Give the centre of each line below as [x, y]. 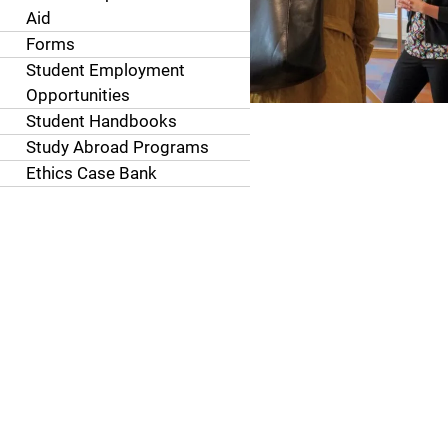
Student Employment [105, 70]
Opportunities [77, 95]
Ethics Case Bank [91, 173]
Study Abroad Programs [117, 147]
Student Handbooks [101, 121]
